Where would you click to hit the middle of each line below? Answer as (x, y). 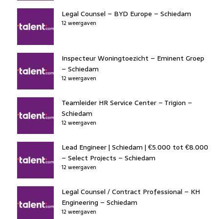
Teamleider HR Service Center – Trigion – (127, 102)
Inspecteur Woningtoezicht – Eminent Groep (133, 58)
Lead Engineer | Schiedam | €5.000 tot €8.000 (135, 147)
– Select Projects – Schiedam (109, 158)
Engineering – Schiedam (99, 202)
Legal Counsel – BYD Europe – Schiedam (126, 13)
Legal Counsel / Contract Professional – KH (131, 191)
